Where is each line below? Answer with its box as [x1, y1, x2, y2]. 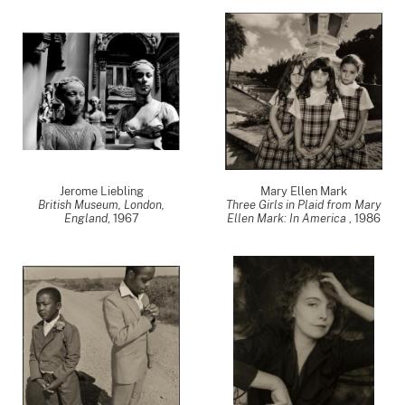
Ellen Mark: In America [227, 212, 349, 225]
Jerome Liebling [59, 184, 144, 198]
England [63, 212, 108, 225]
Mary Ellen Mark [260, 184, 347, 198]
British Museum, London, [38, 198, 165, 212]
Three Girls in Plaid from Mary [226, 198, 381, 212]
